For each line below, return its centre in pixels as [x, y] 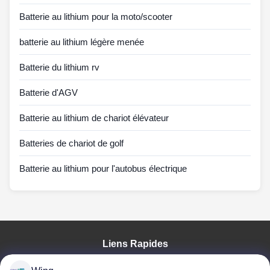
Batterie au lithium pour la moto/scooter [96, 16]
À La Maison [135, 263]
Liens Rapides [135, 243]
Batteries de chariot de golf [71, 143]
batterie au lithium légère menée [82, 42]
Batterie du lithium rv [59, 67]
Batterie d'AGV [49, 92]
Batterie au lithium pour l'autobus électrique [103, 168]
